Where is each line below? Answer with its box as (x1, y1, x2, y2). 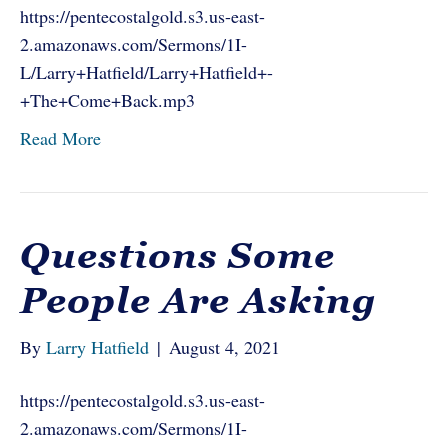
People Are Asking (20, 280, 376, 321)
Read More (20, 126, 101, 150)
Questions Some (20, 235, 335, 276)
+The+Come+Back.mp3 (20, 88, 195, 112)
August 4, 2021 (169, 335, 280, 359)
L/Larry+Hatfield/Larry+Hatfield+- (20, 60, 273, 84)
